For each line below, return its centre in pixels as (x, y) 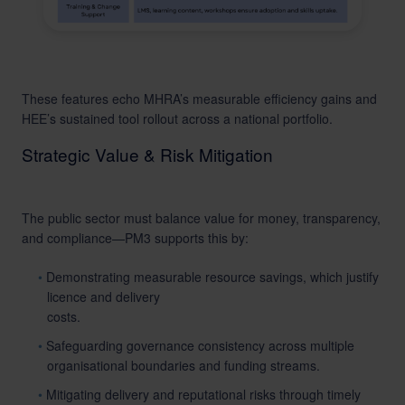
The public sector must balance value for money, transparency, (201, 218)
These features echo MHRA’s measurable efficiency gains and (199, 99)
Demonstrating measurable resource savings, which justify (213, 277)
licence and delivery (104, 297)
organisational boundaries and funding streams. (184, 365)
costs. (64, 316)
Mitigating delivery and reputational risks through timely (204, 394)
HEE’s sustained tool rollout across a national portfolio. (177, 118)
